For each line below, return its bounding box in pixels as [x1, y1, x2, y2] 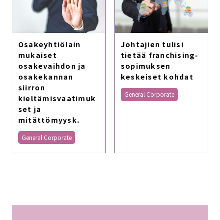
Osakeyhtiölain [18, 38, 81, 49]
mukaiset [18, 49, 57, 60]
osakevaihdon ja [18, 60, 86, 71]
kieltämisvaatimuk [18, 92, 96, 103]
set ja [18, 103, 42, 114]
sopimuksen [120, 60, 171, 71]
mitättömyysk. [18, 114, 80, 125]
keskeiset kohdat [120, 71, 193, 82]
